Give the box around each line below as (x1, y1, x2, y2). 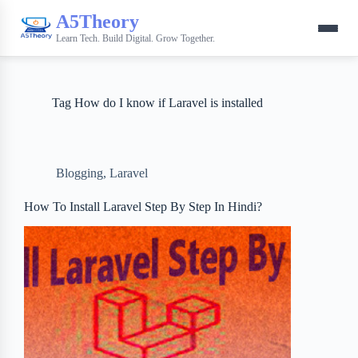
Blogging (56, 166, 103, 180)
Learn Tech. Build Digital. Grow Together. (56, 32, 215, 44)
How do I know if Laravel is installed (71, 96, 264, 109)
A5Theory (56, 10, 139, 32)
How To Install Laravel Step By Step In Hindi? (24, 200, 262, 213)
